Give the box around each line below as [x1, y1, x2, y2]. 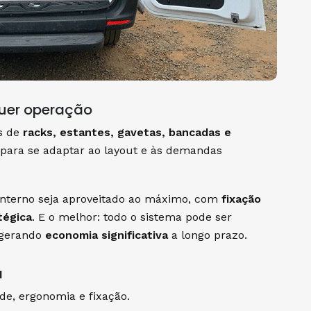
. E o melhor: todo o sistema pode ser [32, 210, 232, 224]
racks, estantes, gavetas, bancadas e [23, 125, 231, 139]
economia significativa [45, 228, 168, 242]
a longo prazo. [168, 228, 247, 242]
